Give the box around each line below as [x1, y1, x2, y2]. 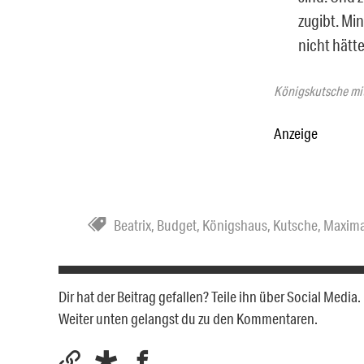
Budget [157, 215, 197, 234]
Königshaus [202, 215, 267, 234]
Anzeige [274, 123, 318, 142]
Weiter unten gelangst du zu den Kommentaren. [58, 309, 318, 327]
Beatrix [114, 215, 151, 234]
